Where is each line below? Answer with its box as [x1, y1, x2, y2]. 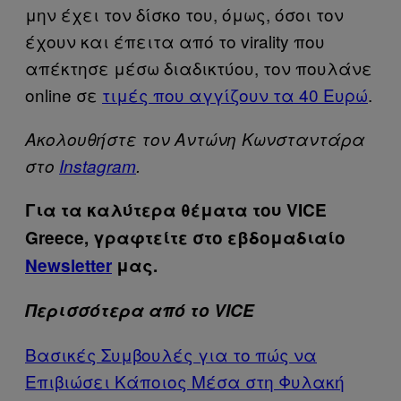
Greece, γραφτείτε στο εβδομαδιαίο [25, 225, 346, 250]
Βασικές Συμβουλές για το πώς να [25, 341, 317, 366]
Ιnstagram [59, 153, 136, 177]
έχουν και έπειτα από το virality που [25, 28, 325, 53]
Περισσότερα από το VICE [25, 297, 254, 322]
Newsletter [25, 252, 112, 277]
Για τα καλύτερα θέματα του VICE [25, 197, 327, 222]
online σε [25, 81, 102, 107]
